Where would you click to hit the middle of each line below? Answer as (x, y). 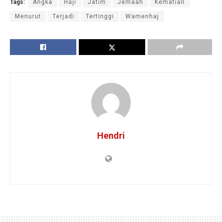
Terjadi (63, 17)
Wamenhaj (142, 17)
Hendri (111, 136)
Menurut (28, 17)
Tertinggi (100, 17)
